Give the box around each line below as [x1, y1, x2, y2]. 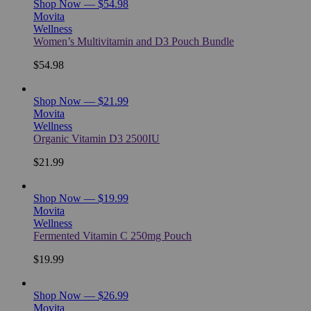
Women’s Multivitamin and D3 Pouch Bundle [33, 35, 234, 47]
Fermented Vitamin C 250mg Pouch [33, 229, 192, 242]
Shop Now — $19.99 [33, 192, 128, 204]
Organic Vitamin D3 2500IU [33, 132, 160, 144]
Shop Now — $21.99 [33, 94, 128, 107]
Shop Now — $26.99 [33, 289, 128, 301]
